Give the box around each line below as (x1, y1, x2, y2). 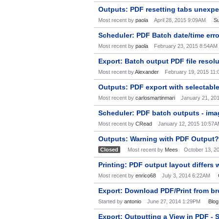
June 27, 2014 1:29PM (147, 198, 200, 204)
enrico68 (135, 173, 156, 178)
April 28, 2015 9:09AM (154, 17, 206, 23)
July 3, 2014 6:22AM (162, 173, 210, 178)
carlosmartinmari (135, 95, 175, 101)
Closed (100, 147, 118, 153)
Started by (98, 198, 124, 204)
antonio (124, 198, 141, 204)
